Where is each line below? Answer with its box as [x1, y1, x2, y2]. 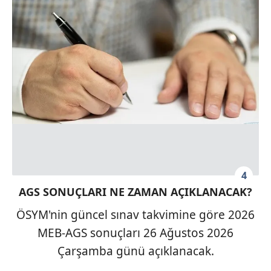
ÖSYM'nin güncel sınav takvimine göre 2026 [16, 207, 255, 223]
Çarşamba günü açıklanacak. [57, 243, 214, 260]
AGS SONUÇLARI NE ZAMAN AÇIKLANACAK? [19, 184, 252, 200]
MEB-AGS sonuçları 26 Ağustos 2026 [38, 225, 233, 241]
